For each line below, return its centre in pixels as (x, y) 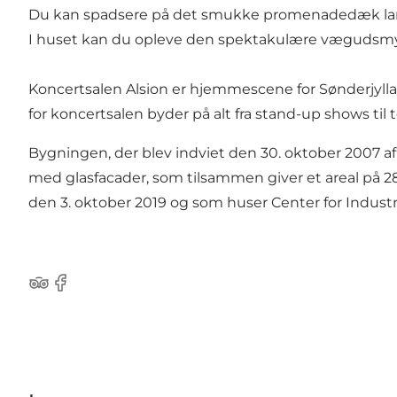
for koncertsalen (86, 114)
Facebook (84, 292)
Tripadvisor (66, 292)
